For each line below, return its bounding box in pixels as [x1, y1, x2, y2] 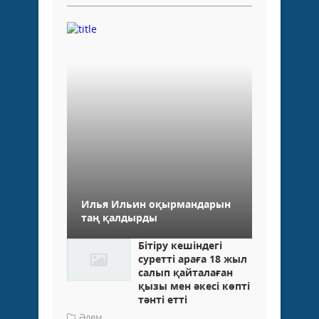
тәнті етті [138, 293, 187, 307]
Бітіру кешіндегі [138, 239, 222, 253]
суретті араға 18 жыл [138, 252, 247, 266]
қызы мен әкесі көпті [138, 279, 250, 293]
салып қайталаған [138, 266, 233, 280]
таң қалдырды [81, 211, 157, 225]
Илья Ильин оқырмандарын [81, 197, 231, 211]
